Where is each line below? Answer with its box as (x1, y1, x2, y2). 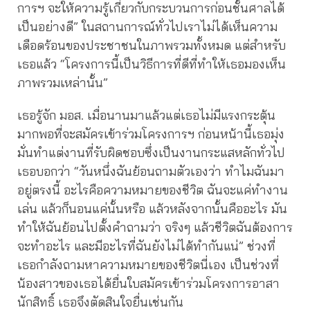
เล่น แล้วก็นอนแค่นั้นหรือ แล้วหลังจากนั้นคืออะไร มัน (17, 200, 287, 217)
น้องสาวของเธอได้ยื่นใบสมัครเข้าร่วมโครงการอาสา (17, 275, 280, 291)
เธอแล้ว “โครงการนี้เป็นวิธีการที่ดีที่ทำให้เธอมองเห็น (17, 55, 286, 72)
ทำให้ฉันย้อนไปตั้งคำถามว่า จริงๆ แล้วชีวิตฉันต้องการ (17, 219, 293, 235)
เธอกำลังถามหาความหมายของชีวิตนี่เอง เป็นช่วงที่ (17, 256, 279, 273)
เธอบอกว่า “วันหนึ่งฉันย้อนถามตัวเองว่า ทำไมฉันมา (17, 163, 284, 179)
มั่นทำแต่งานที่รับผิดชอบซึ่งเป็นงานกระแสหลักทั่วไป (17, 144, 285, 161)
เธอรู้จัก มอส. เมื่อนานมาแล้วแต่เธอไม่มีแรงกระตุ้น (17, 107, 275, 123)
